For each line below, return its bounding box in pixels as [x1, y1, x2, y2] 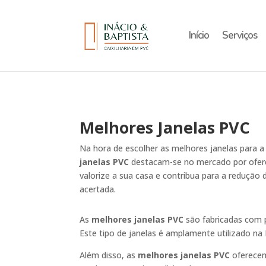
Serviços [221, 28, 257, 42]
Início [188, 28, 209, 42]
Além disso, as [80, 249, 138, 261]
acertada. [80, 183, 116, 195]
